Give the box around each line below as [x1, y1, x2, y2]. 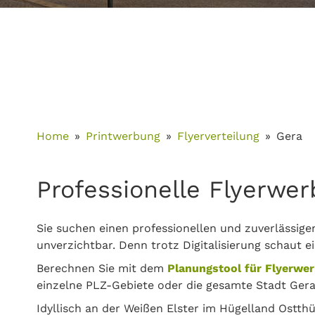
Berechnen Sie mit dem [37, 262, 167, 275]
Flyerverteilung [177, 129, 259, 143]
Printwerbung [86, 129, 160, 143]
